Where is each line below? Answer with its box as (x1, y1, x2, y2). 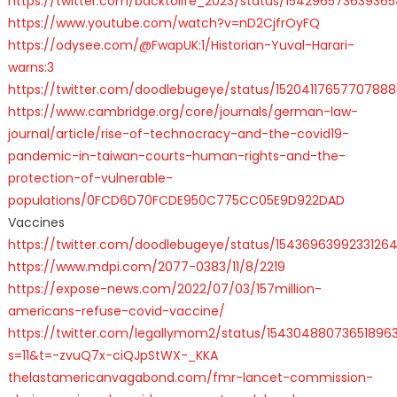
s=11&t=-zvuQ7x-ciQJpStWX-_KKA (7, 346, 218, 364)
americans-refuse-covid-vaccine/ (7, 301, 225, 320)
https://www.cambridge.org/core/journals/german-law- (7, 102, 358, 121)
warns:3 (7, 58, 54, 76)
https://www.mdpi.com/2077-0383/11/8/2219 (7, 257, 285, 276)
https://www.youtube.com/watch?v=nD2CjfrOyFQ (7, 13, 320, 32)
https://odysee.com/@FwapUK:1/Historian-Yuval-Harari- (7, 35, 354, 54)
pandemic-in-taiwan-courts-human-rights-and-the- (7, 146, 346, 165)
